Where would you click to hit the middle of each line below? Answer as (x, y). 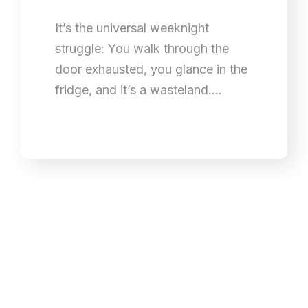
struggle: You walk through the (142, 48)
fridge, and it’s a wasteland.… (139, 89)
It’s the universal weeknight (132, 27)
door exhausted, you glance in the (151, 69)
